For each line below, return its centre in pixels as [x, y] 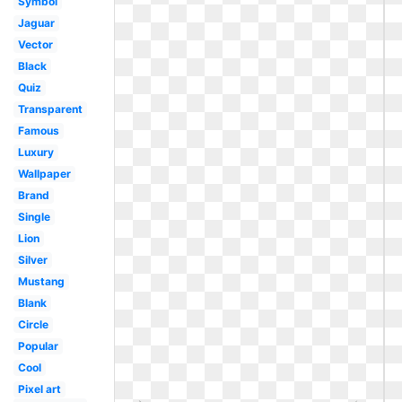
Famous [38, 131]
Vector [35, 44]
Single [34, 217]
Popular [38, 346]
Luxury [35, 152]
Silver [32, 260]
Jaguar [36, 23]
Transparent [50, 109]
